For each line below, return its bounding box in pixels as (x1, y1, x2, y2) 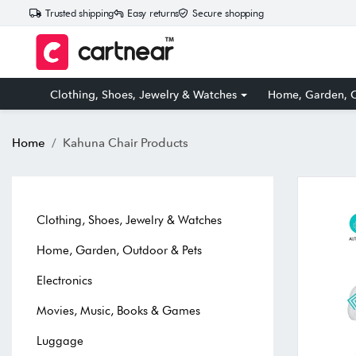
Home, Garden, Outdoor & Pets (37, 242, 202, 257)
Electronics (37, 273, 92, 288)
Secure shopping (192, 7, 264, 19)
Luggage (37, 333, 83, 348)
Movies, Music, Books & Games (37, 303, 200, 318)
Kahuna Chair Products (63, 134, 188, 150)
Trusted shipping (45, 7, 114, 19)
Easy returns (127, 7, 179, 19)
